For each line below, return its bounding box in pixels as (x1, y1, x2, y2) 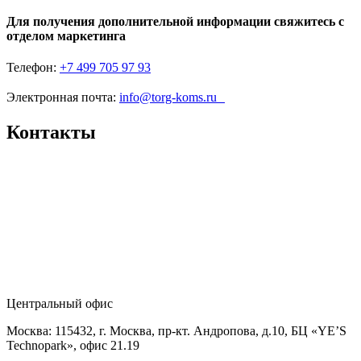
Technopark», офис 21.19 (6, 338, 139, 353)
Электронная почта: (6, 90, 119, 105)
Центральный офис (6, 297, 113, 311)
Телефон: (6, 60, 60, 75)
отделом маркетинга (6, 29, 126, 44)
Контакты (6, 122, 96, 143)
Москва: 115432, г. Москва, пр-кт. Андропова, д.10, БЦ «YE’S (6, 324, 346, 338)
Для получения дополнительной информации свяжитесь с (6, 15, 344, 29)
